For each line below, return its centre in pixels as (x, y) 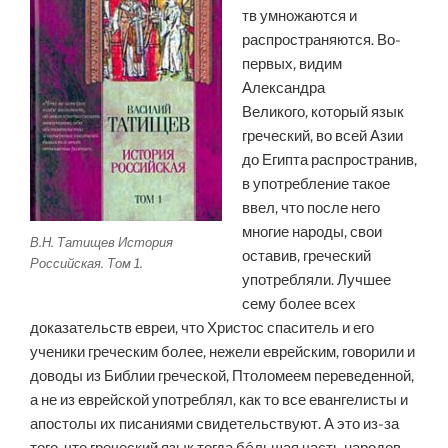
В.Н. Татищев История (101, 241)
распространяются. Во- (321, 40)
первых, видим (291, 64)
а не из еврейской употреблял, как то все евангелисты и (219, 400)
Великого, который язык (322, 112)
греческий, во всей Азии (322, 136)
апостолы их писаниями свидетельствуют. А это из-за (214, 424)
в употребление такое (315, 184)
